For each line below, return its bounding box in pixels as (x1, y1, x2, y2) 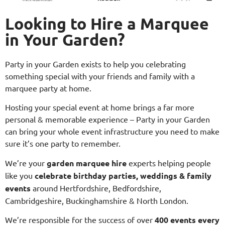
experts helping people (129, 157, 211, 168)
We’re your (5, 157, 45, 168)
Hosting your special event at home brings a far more (5, 102, 194, 113)
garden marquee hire (45, 157, 129, 168)
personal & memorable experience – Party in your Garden (5, 114, 210, 125)
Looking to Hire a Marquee (5, 14, 209, 34)
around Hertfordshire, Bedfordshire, (33, 182, 161, 193)
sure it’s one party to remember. (5, 138, 121, 149)
